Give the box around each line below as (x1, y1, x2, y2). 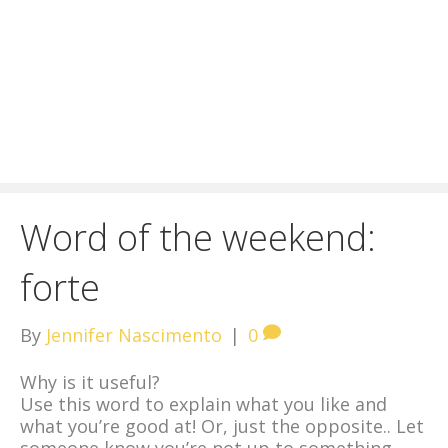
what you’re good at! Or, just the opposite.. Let (20, 414, 424, 438)
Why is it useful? (20, 370, 160, 394)
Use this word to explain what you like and (20, 392, 387, 416)
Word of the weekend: (20, 213, 376, 262)
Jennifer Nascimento (46, 323, 222, 347)
